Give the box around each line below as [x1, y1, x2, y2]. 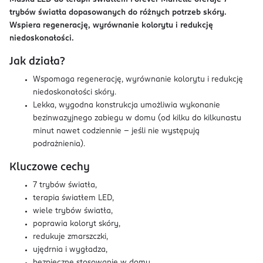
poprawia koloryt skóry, [33, 220, 120, 228]
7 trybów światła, [33, 181, 97, 189]
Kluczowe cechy [9, 162, 90, 173]
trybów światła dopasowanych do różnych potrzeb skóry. [9, 9, 227, 16]
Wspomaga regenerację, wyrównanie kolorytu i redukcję [33, 76, 243, 83]
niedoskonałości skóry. [33, 89, 116, 96]
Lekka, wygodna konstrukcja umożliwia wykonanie [33, 102, 220, 109]
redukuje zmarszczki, [33, 233, 108, 241]
